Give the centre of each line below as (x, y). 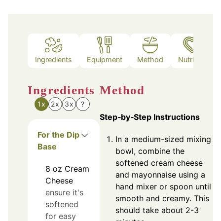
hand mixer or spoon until (163, 186)
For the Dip (58, 134)
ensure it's (64, 192)
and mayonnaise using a (160, 174)
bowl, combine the (150, 151)
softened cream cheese (159, 163)
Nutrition (192, 60)
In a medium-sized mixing (163, 139)
